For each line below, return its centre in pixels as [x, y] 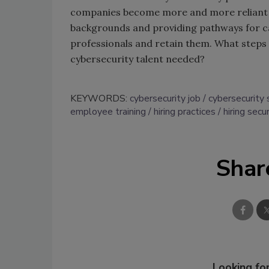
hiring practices [185, 111]
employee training [108, 111]
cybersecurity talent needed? [138, 59]
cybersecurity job [165, 98]
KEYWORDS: [100, 98]
